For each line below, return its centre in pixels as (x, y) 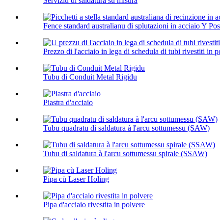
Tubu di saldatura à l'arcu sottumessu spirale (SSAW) (125, 154)
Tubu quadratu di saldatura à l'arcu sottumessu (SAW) (126, 128)
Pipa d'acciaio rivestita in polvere (94, 205)
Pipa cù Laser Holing (76, 179)
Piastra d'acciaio (68, 103)
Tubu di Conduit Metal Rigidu (90, 77)
